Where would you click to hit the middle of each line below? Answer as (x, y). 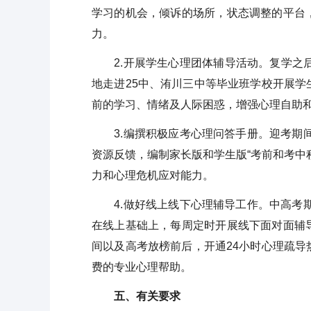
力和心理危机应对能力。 (153, 175)
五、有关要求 (136, 296)
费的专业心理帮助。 (142, 267)
